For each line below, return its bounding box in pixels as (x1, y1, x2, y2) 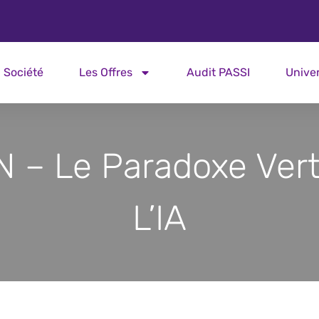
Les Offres (78, 66, 132, 79)
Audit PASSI (186, 66, 250, 79)
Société (3, 66, 43, 79)
